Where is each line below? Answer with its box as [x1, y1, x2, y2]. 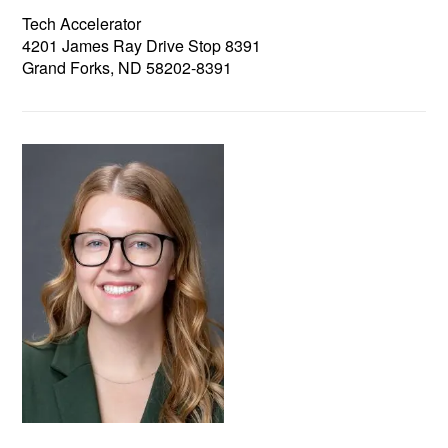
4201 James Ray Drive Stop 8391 [22, 33, 262, 57]
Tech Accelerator [22, 11, 142, 35]
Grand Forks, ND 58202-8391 [22, 55, 233, 79]
